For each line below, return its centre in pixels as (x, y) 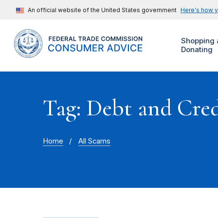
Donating (197, 50)
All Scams (95, 141)
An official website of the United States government (102, 10)
